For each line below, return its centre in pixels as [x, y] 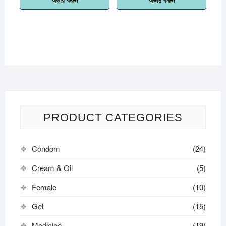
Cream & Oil [52, 168]
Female [44, 187]
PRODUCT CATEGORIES [113, 118]
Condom [46, 149]
